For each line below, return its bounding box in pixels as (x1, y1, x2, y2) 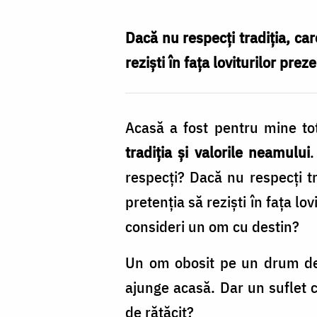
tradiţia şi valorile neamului (125, 142, 310, 163)
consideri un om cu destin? (125, 216, 299, 237)
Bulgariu (28, 1, 83, 23)
